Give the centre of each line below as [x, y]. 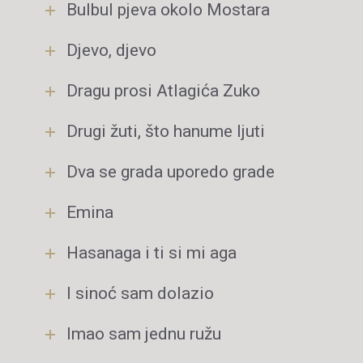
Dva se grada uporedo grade [171, 172]
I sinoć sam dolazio [140, 293]
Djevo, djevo [111, 50]
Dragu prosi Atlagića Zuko [163, 91]
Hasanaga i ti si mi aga [152, 253]
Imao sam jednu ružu [144, 334]
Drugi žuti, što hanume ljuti [166, 131]
